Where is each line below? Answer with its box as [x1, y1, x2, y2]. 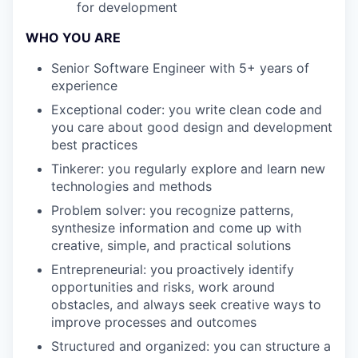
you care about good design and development [51, 119, 332, 135]
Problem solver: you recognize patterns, [51, 202, 293, 218]
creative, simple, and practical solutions [51, 237, 291, 253]
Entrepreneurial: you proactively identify [51, 261, 294, 277]
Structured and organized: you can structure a [51, 338, 331, 354]
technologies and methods [51, 178, 212, 194]
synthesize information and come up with [51, 220, 301, 236]
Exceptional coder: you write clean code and [51, 101, 322, 117]
